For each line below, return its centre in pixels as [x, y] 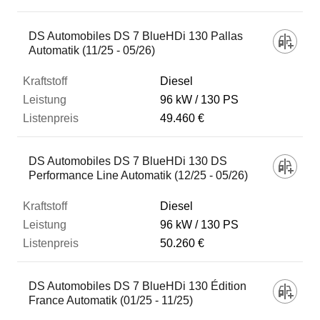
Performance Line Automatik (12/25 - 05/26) [138, 175]
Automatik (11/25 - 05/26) [92, 50]
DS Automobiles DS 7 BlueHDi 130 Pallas [136, 36]
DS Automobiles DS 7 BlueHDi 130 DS [128, 161]
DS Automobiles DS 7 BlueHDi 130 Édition [137, 286]
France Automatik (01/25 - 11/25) [111, 300]
